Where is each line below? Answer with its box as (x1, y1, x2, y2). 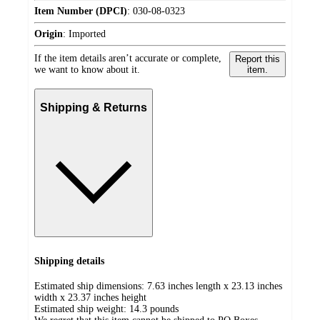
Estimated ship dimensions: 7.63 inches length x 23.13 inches (34, 281, 282, 292)
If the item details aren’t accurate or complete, (34, 52, 221, 64)
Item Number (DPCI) (34, 5, 127, 16)
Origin (34, 28, 63, 39)
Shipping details (34, 256, 104, 267)
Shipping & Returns (40, 101, 147, 114)
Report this (234, 53, 280, 64)
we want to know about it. (34, 64, 140, 75)
